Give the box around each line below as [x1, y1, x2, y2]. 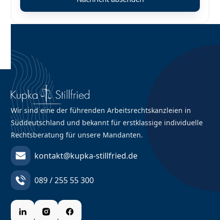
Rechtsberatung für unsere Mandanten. [11, 130, 143, 139]
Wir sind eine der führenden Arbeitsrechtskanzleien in [11, 105, 192, 115]
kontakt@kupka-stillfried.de [34, 150, 138, 161]
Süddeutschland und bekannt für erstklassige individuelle [11, 117, 203, 127]
